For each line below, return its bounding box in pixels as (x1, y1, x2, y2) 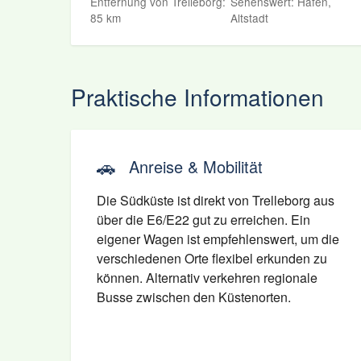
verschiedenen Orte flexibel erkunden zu (97, 249, 327, 268)
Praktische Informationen (71, 81, 324, 113)
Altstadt (230, 10, 269, 26)
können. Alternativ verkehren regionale (97, 268, 317, 287)
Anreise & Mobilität (129, 155, 263, 178)
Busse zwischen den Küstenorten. (97, 288, 291, 306)
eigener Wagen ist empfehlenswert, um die (97, 230, 339, 248)
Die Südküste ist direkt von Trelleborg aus (97, 191, 334, 210)
